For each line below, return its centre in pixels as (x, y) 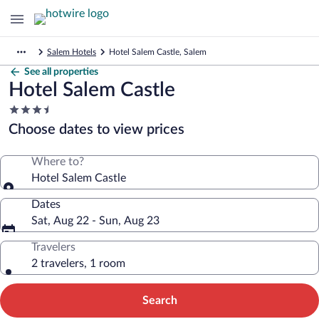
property (30, 137)
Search (159, 300)
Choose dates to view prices (96, 130)
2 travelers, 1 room (78, 263)
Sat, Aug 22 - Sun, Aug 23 (95, 221)
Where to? (58, 162)
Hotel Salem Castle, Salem (158, 52)
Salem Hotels (72, 52)
